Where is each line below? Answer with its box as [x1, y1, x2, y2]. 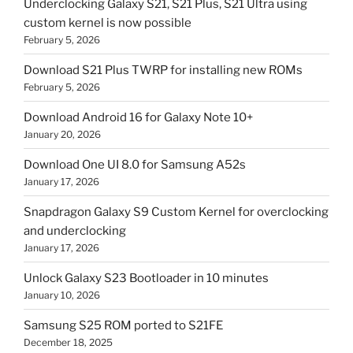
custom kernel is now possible [24, 15, 191, 30]
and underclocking [24, 223, 126, 238]
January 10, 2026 [24, 288, 100, 301]
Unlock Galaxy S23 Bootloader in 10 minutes [24, 270, 269, 285]
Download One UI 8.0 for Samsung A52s [24, 157, 246, 172]
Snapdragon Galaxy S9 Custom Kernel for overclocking [24, 204, 329, 219]
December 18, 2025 [24, 336, 113, 348]
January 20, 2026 [24, 128, 101, 140]
